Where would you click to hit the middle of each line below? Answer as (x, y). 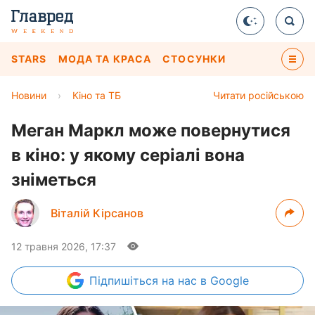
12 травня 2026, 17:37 (64, 246)
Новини (29, 95)
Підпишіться (125, 281)
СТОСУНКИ (194, 59)
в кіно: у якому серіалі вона (128, 155)
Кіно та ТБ (97, 95)
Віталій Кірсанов (97, 213)
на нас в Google (205, 281)
